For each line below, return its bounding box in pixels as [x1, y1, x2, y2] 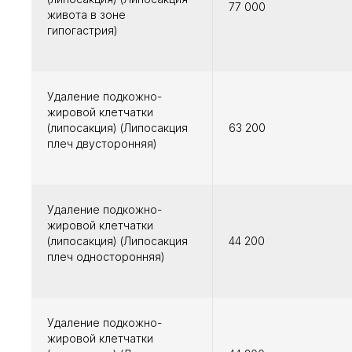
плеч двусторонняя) [47, 137, 157, 151]
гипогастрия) [47, 24, 118, 38]
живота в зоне [47, 8, 126, 22]
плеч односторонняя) [47, 250, 165, 264]
